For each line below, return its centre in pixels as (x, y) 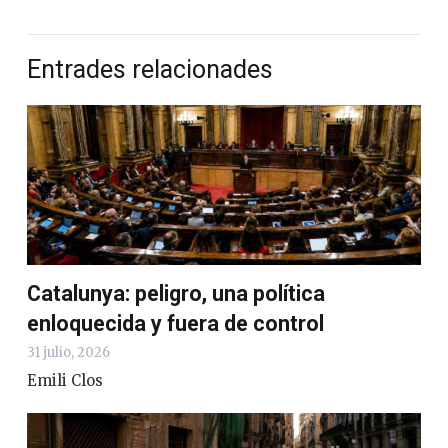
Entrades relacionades (150, 69)
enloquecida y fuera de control (175, 324)
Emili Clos (65, 381)
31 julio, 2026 (68, 353)
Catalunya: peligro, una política (176, 294)
